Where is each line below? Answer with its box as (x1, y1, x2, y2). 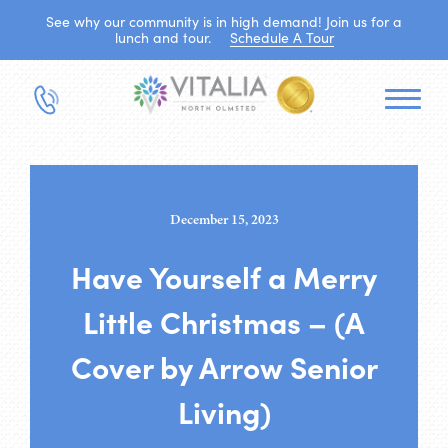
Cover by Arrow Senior (70, 344, 378, 387)
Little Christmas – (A (83, 299, 365, 342)
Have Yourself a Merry (71, 254, 377, 297)
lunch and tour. (114, 28, 215, 47)
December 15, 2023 (169, 209, 279, 229)
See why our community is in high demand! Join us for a (46, 12, 402, 31)
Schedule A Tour (229, 28, 334, 47)
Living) (177, 389, 271, 432)
